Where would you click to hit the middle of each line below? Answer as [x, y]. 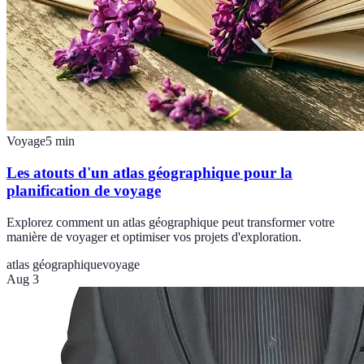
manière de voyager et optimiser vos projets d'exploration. [154, 236]
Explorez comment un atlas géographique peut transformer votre [171, 222]
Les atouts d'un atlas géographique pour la [149, 173]
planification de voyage [84, 191]
